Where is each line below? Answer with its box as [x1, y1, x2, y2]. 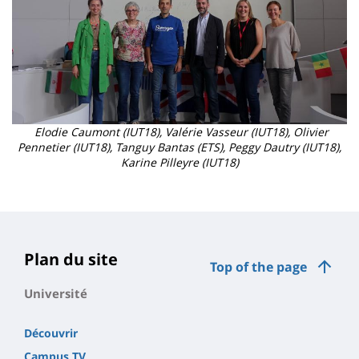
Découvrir [24, 325, 78, 341]
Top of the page [210, 258, 307, 276]
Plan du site [24, 248, 118, 271]
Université [24, 285, 87, 302]
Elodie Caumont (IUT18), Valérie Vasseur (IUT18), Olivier [30, 123, 329, 139]
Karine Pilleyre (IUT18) [120, 154, 239, 170]
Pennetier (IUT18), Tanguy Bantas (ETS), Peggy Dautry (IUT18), [18, 139, 341, 155]
